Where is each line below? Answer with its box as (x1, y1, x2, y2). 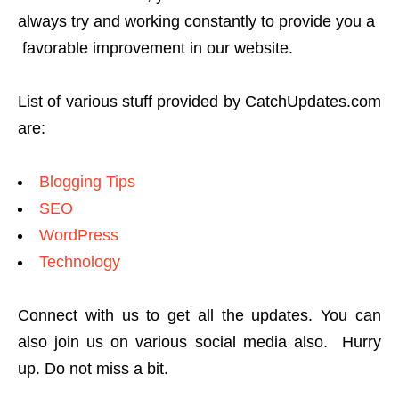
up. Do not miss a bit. (18, 360, 168, 378)
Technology (39, 253, 120, 271)
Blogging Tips (39, 173, 135, 191)
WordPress (39, 226, 118, 244)
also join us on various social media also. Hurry (18, 333, 381, 351)
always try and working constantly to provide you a (18, 12, 375, 30)
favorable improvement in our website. (18, 39, 293, 57)
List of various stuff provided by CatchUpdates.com (18, 93, 381, 110)
